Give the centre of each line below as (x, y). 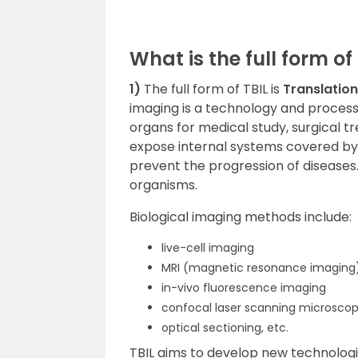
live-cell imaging (208, 248)
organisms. (163, 185)
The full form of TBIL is (213, 89)
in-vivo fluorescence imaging (244, 288)
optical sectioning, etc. (225, 328)
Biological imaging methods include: (241, 217)
